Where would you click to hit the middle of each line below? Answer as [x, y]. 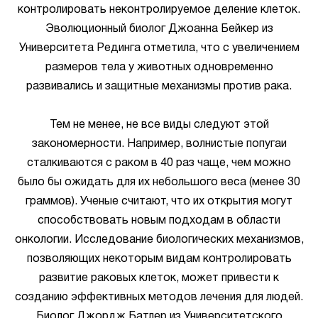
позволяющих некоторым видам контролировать [159, 259]
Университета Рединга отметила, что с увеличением [159, 48]
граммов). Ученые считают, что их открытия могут [159, 202]
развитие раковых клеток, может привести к [159, 278]
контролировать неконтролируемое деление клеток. [159, 10]
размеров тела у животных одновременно [159, 67]
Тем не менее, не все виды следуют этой [159, 125]
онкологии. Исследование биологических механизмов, [159, 240]
